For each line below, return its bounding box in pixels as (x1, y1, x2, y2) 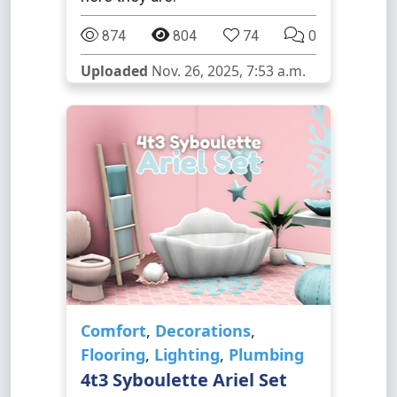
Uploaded (81, 61, 148, 81)
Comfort (81, 320, 146, 341)
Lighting (154, 344, 220, 365)
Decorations (155, 320, 251, 341)
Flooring (81, 344, 145, 365)
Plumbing (229, 344, 304, 365)
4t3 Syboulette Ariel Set (81, 368, 287, 392)
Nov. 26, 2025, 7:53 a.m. (148, 61, 306, 81)
